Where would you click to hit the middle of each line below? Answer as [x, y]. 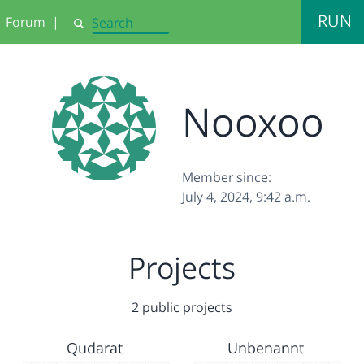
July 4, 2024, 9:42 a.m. [246, 197]
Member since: [227, 177]
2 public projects [182, 307]
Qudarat [94, 348]
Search [90, 30]
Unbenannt [265, 348]
